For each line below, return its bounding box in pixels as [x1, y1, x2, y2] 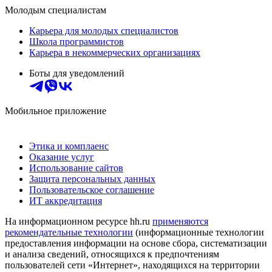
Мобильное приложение [5, 105, 106, 116]
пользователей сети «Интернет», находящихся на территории [5, 259, 260, 270]
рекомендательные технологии [5, 226, 133, 237]
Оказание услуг [29, 151, 94, 162]
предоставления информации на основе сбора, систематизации [5, 237, 267, 248]
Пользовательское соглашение [29, 184, 154, 195]
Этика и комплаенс [29, 140, 109, 151]
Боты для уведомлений [29, 67, 124, 78]
